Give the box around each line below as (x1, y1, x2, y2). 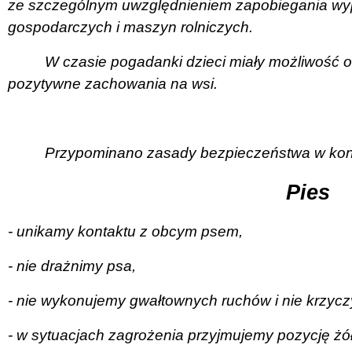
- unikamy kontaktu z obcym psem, (8, 222, 243, 240)
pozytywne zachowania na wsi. (8, 75, 218, 92)
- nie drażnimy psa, (8, 257, 136, 274)
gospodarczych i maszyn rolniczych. (8, 18, 253, 35)
